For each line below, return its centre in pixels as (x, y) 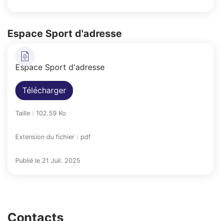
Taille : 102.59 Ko (41, 113)
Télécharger (44, 90)
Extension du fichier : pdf (53, 137)
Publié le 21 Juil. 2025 (48, 160)
